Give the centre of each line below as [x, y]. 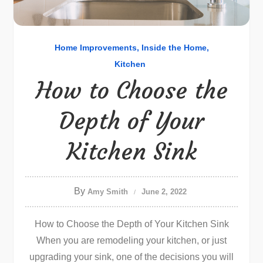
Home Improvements [95, 48]
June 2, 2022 [164, 192]
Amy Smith [107, 192]
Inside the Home [174, 48]
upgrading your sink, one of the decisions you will [131, 257]
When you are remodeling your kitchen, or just [131, 240]
